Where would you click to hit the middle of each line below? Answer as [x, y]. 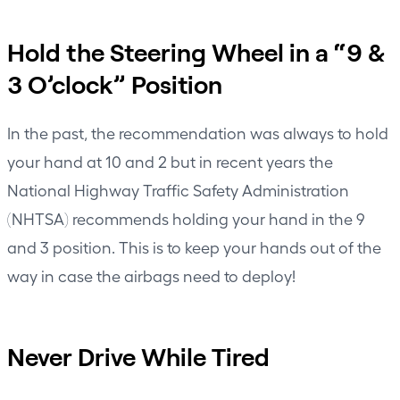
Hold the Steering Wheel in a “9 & [196, 51]
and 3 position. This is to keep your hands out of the [194, 246]
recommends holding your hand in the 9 [217, 218]
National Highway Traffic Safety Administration [178, 189]
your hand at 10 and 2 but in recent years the [170, 161]
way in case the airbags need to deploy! [151, 275]
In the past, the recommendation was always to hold [198, 132]
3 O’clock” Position [115, 83]
